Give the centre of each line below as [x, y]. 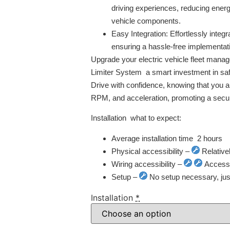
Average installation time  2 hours [167, 138]
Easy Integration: [140, 33]
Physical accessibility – [151, 151]
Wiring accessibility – [148, 164]
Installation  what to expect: [136, 118]
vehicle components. [146, 21]
